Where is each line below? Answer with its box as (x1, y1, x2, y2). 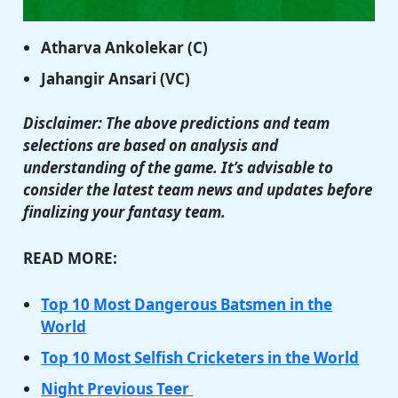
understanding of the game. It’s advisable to (23, 157, 334, 179)
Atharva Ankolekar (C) (41, 36, 209, 58)
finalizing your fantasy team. (23, 202, 227, 223)
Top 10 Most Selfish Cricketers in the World (41, 347, 360, 369)
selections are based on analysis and (23, 135, 279, 156)
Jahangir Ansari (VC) (41, 68, 191, 89)
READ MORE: (23, 248, 118, 269)
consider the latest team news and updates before (23, 179, 373, 201)
